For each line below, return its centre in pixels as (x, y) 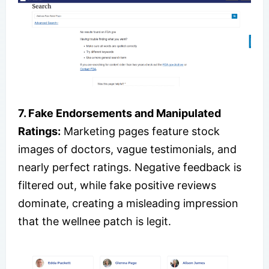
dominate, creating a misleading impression (128, 203)
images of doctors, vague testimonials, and (127, 149)
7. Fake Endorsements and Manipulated (119, 113)
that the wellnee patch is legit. (95, 221)
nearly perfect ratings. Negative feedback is (130, 167)
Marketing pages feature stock (140, 131)
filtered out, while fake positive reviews (117, 185)
